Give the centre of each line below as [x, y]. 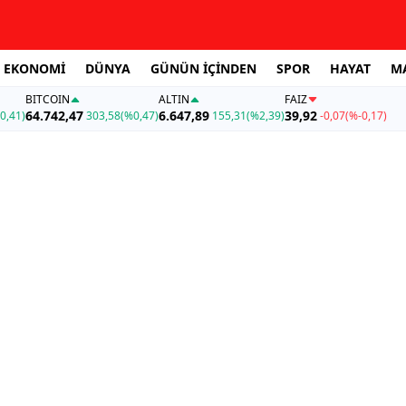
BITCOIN [47, 100]
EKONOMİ [34, 68]
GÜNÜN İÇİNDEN [203, 68]
